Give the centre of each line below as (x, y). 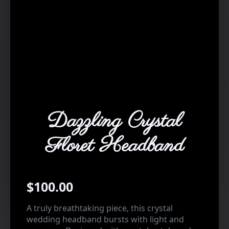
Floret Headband (114, 146)
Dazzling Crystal (114, 122)
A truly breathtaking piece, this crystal (100, 208)
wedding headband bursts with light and (105, 220)
